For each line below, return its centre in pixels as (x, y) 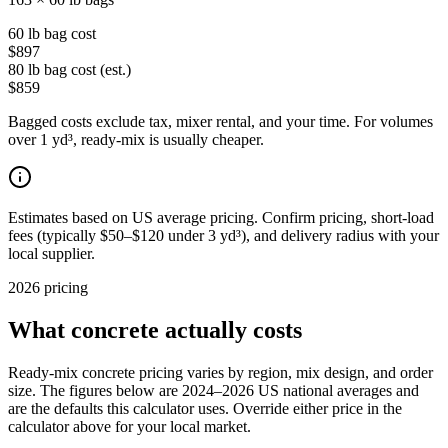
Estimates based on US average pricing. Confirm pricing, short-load (221, 217)
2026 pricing (48, 287)
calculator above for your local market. (129, 426)
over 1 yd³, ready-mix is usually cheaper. (136, 139)
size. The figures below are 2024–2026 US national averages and (213, 390)
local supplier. (51, 253)
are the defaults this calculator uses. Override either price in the (205, 408)
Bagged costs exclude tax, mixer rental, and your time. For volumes (220, 121)
